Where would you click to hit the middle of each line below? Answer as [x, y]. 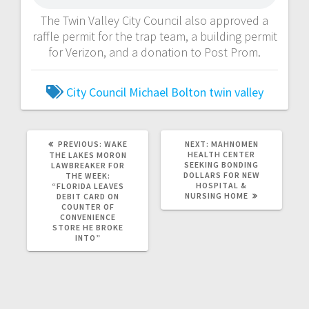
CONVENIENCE [88, 217]
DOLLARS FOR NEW [221, 175]
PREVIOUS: [80, 143]
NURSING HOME [217, 195]
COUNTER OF [88, 206]
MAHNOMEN [235, 143]
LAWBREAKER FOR [88, 165]
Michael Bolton [167, 92]
